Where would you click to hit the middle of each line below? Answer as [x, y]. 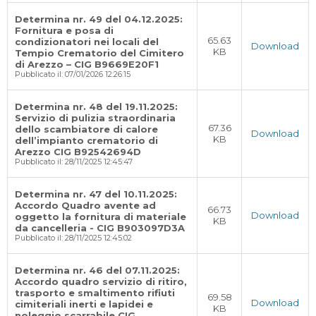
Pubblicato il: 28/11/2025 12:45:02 [73, 238]
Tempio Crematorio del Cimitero [99, 53]
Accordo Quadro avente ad [85, 205]
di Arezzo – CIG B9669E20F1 [87, 64]
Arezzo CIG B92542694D [78, 152]
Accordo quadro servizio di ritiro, [101, 281]
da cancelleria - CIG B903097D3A [100, 228]
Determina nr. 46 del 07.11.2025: [97, 270]
